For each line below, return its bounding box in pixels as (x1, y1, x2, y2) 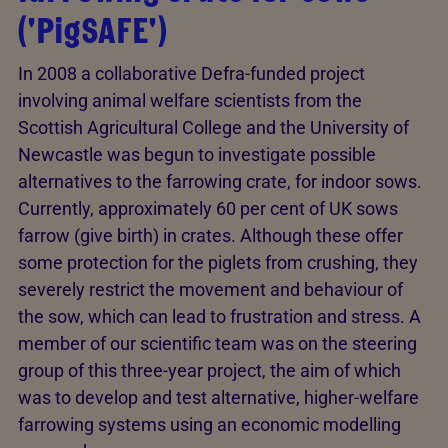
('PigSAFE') (18, 5, 168, 56)
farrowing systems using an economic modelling (18, 414, 401, 435)
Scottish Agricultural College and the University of (18, 117, 409, 138)
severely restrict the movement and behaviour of (18, 279, 403, 300)
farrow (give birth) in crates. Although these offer (18, 225, 403, 246)
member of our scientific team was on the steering (18, 333, 417, 354)
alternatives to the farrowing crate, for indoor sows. (18, 171, 422, 192)
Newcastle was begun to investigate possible (18, 144, 376, 165)
